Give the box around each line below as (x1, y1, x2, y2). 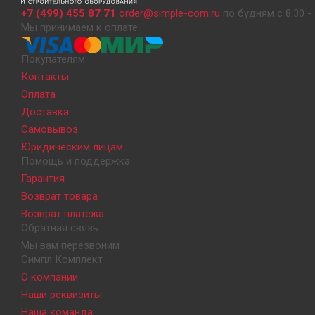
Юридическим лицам (21, 141, 123, 154)
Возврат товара (21, 190, 98, 203)
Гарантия (21, 172, 65, 186)
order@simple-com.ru (119, 7, 220, 20)
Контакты (21, 70, 69, 84)
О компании (21, 271, 78, 284)
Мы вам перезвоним (21, 239, 120, 252)
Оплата (21, 88, 56, 101)
